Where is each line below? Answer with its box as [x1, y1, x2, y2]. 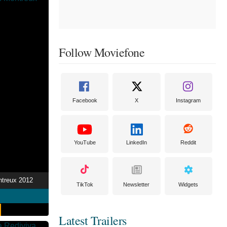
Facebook [72, 97, 97, 103]
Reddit [180, 139, 197, 145]
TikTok [76, 181, 93, 187]
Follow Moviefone [59, 44, 144, 60]
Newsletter [123, 181, 150, 187]
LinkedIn [126, 139, 147, 145]
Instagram [176, 97, 201, 103]
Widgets [178, 181, 199, 187]
